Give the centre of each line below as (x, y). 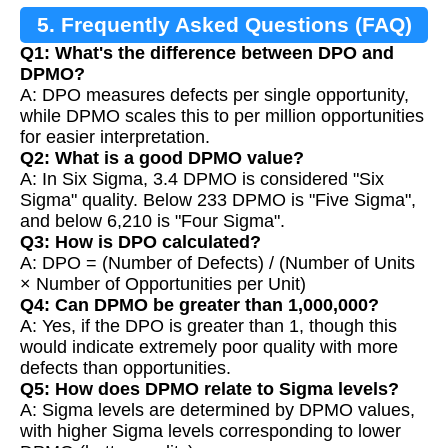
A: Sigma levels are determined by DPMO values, (217, 410)
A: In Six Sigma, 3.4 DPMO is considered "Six (202, 179)
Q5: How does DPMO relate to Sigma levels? (209, 389)
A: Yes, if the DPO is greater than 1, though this (208, 326)
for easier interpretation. (115, 137)
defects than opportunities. (125, 368)
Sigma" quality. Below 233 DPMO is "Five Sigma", (218, 200)
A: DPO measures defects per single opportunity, (214, 95)
